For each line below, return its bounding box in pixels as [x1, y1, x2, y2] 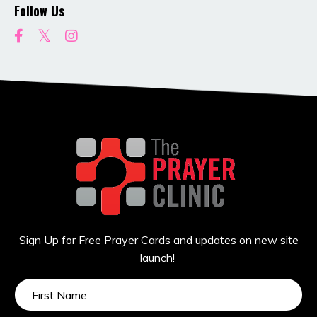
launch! [139, 250, 178, 265]
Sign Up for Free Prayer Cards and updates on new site [18, 233, 299, 248]
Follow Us [14, 1, 64, 21]
